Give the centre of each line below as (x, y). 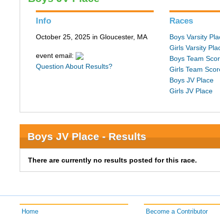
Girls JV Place (191, 91)
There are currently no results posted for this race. (113, 160)
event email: (56, 55)
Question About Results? (74, 66)
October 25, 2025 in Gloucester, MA (92, 37)
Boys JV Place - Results (87, 136)
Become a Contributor (177, 212)
